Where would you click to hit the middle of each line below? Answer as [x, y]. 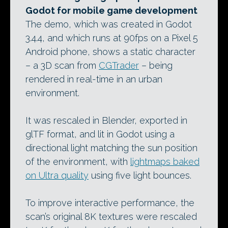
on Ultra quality [57, 175]
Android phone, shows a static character [110, 52]
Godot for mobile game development [111, 10]
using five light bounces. [140, 175]
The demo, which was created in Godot [109, 24]
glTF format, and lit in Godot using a [100, 134]
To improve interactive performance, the [110, 203]
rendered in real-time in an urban [94, 79]
